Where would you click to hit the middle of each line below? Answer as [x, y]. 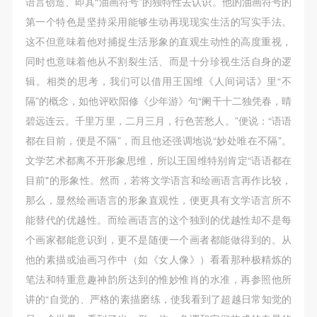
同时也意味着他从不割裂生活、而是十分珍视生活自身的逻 [158, 60]
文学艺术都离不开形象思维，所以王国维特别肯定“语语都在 [158, 160]
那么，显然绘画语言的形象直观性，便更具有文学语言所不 [158, 199]
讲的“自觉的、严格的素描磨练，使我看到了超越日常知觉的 [158, 298]
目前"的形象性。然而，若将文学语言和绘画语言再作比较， [158, 179]
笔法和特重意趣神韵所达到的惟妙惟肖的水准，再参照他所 [158, 278]
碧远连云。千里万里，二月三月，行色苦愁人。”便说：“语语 [158, 120]
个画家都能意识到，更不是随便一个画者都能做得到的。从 [158, 239]
